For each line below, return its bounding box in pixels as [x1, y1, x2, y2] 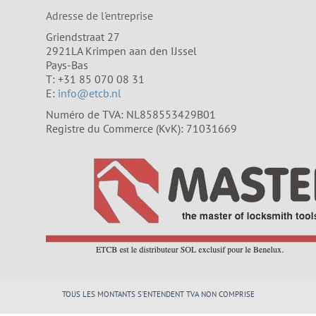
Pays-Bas [46, 57, 88, 72]
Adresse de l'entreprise [46, 8, 153, 23]
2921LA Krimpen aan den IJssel [46, 43, 197, 58]
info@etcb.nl [58, 85, 121, 100]
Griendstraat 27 [46, 29, 120, 44]
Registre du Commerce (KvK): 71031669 [46, 121, 237, 135]
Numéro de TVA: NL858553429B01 [46, 107, 216, 121]
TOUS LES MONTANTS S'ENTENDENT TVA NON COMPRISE [61, 288, 255, 299]
